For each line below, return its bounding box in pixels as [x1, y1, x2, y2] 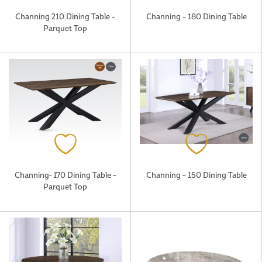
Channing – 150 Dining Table [146, 168, 247, 181]
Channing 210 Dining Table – [15, 10, 115, 22]
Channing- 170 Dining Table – [14, 168, 116, 181]
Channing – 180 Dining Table [146, 10, 247, 22]
